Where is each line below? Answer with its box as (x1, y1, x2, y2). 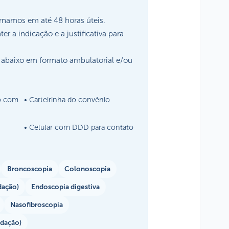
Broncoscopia (7, 164, 52, 173)
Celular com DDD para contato (29, 122, 134, 132)
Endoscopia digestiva (31, 182, 100, 191)
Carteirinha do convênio (29, 95, 110, 104)
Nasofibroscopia (10, 200, 63, 209)
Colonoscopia (64, 164, 110, 173)
